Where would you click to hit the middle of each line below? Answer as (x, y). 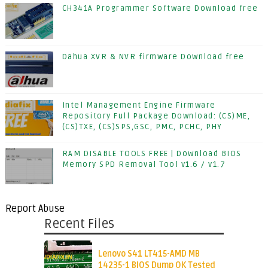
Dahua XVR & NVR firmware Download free (153, 57)
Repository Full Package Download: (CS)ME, (156, 116)
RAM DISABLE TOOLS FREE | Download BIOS (152, 154)
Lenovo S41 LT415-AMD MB (149, 254)
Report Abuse (35, 209)
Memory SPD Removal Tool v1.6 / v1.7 (144, 165)
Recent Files (79, 224)
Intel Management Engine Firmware (139, 105)
